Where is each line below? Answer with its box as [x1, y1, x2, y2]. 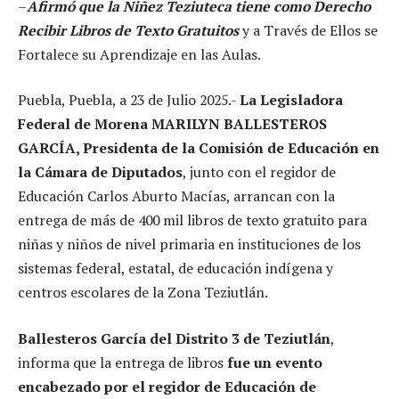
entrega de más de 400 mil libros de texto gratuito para [18, 210, 367, 231]
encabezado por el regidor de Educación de [18, 376, 316, 396]
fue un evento [227, 352, 322, 372]
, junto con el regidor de [183, 162, 336, 183]
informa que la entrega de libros [18, 352, 227, 372]
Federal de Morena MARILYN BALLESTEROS [18, 114, 327, 134]
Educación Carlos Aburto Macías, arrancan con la [18, 186, 335, 207]
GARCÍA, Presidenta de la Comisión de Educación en [18, 138, 379, 159]
